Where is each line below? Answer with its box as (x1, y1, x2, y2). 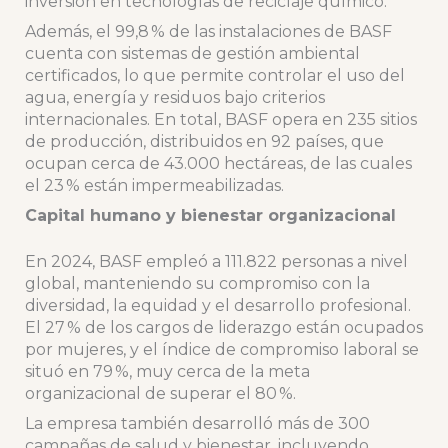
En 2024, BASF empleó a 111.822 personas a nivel (24, 252, 408, 272)
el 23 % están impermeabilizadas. (24, 176, 284, 196)
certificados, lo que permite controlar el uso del (24, 66, 405, 86)
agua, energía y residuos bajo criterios (24, 88, 325, 108)
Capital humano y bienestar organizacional (24, 206, 396, 226)
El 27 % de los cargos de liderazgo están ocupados (24, 318, 423, 338)
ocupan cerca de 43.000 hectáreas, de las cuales (24, 154, 412, 174)
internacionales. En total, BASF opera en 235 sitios (24, 110, 417, 130)
